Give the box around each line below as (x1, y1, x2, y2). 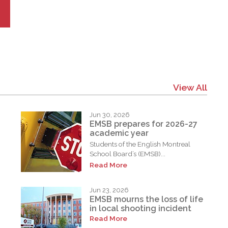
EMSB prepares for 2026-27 (90, 119, 198, 129)
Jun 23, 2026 (90, 186, 129, 194)
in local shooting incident (90, 203, 192, 213)
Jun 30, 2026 (90, 111, 130, 119)
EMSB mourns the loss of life (90, 194, 204, 204)
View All (173, 82, 207, 93)
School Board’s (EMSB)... (90, 150, 166, 158)
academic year (90, 128, 149, 138)
